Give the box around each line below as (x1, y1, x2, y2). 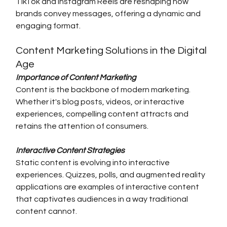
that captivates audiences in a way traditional (16, 195, 190, 204)
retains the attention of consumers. (16, 122, 149, 131)
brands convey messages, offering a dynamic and (16, 10, 203, 18)
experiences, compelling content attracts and (16, 110, 191, 119)
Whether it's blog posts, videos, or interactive (16, 98, 186, 106)
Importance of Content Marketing (16, 73, 137, 82)
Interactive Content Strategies (16, 146, 125, 155)
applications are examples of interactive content (16, 183, 201, 192)
